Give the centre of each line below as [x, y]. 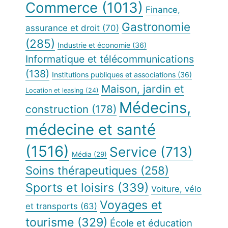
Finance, [163, 10]
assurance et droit [63, 28]
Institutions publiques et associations [114, 75]
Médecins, [155, 108]
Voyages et [131, 205]
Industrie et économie [94, 45]
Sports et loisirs [70, 188]
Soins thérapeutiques [81, 171]
